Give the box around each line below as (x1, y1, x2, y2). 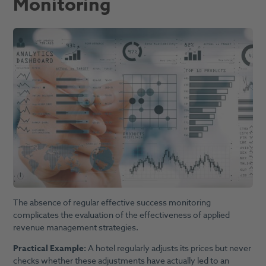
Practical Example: (12, 242, 88, 255)
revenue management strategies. (12, 221, 138, 234)
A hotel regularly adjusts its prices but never (87, 242, 251, 255)
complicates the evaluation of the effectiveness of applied (12, 208, 230, 221)
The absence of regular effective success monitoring (12, 196, 211, 209)
